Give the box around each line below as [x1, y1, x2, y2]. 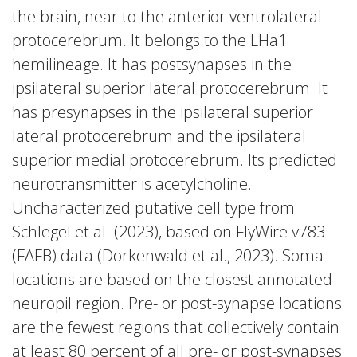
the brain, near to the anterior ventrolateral [12, 6, 322, 27]
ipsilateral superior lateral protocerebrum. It [12, 77, 328, 99]
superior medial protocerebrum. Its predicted [12, 149, 337, 171]
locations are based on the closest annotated [12, 269, 332, 290]
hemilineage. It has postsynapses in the [12, 53, 292, 75]
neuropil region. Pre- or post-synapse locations [12, 292, 342, 314]
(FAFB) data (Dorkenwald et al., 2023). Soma [12, 245, 324, 266]
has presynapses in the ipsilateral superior [12, 101, 313, 123]
